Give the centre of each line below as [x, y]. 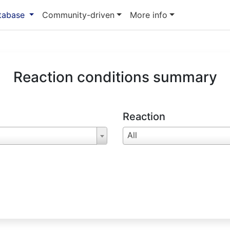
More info [149, 15]
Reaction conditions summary [115, 77]
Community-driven [79, 15]
